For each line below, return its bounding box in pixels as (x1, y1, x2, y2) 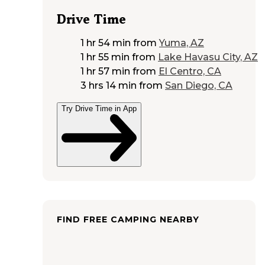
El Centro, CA (159, 66, 221, 77)
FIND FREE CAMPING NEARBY (57, 214, 199, 225)
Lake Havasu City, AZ (158, 51, 258, 63)
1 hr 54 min (80, 37, 131, 49)
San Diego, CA (165, 80, 232, 92)
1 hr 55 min (80, 51, 130, 63)
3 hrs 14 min (80, 80, 137, 92)
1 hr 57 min (80, 66, 130, 77)
